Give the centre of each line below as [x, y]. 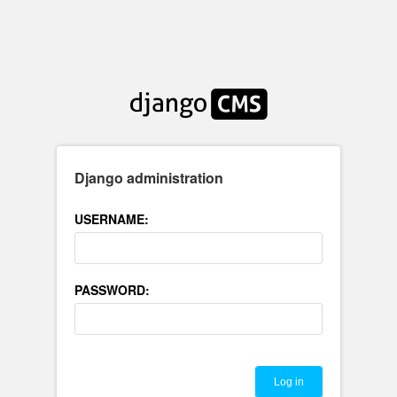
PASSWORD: [112, 290]
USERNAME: [112, 219]
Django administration [149, 178]
